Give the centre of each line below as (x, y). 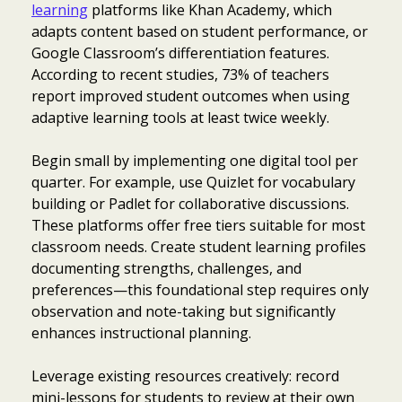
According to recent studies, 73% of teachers (180, 75)
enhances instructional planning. (141, 333)
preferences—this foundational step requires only (200, 290)
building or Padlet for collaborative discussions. (190, 204)
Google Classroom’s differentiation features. (180, 53)
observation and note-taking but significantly (184, 312)
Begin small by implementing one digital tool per (195, 161)
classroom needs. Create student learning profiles (199, 247)
